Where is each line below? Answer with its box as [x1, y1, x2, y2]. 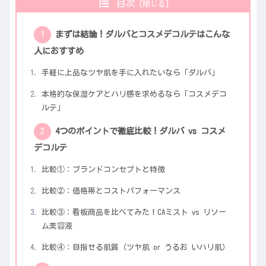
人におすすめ [33, 46, 84, 56]
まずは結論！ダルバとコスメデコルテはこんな [55, 30, 230, 39]
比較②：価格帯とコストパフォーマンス [41, 187, 180, 195]
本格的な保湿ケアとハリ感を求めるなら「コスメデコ [41, 90, 227, 99]
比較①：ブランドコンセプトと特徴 [41, 166, 165, 174]
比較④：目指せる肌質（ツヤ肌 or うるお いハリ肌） [41, 243, 230, 252]
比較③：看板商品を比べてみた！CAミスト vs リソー [41, 208, 226, 217]
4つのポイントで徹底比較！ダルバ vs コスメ [55, 126, 226, 136]
